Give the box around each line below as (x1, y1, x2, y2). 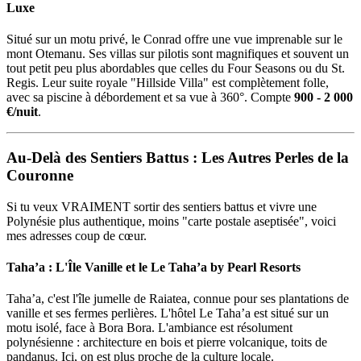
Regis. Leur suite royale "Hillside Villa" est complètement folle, (6, 76, 329, 90)
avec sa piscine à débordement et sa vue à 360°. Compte (6, 90, 294, 105)
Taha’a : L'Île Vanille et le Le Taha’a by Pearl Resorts (6, 260, 301, 275)
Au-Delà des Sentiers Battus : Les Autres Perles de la (6, 149, 349, 167)
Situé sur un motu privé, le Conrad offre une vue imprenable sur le (6, 32, 342, 47)
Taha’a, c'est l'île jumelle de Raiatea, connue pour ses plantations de (6, 292, 349, 306)
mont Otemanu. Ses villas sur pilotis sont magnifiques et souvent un (6, 47, 349, 61)
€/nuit (6, 105, 38, 119)
